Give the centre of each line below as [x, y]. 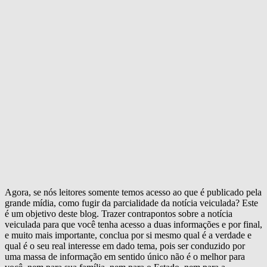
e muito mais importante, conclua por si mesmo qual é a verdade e [128, 235]
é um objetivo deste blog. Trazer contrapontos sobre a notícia [119, 213]
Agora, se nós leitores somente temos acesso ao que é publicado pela [133, 192]
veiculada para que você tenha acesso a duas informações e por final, [133, 224]
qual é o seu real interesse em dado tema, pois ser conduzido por [125, 246]
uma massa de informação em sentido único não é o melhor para [125, 256]
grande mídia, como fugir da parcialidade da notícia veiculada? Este [131, 203]
